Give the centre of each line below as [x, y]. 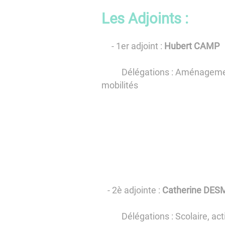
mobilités [120, 85]
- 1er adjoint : [133, 46]
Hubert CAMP [192, 46]
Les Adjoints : [145, 19]
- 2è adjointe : [132, 190]
